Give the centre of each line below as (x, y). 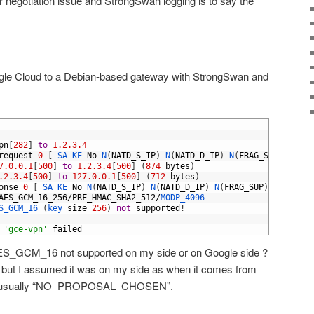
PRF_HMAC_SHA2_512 (114, 198)
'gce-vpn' (26, 230)
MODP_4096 (183, 198)
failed (67, 230)
